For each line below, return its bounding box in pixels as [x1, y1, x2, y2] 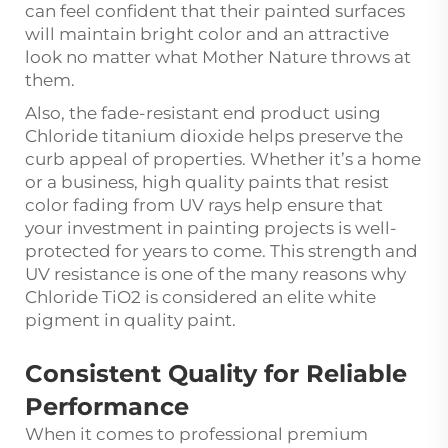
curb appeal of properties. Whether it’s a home [25, 149, 421, 170]
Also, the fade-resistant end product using [25, 103, 381, 124]
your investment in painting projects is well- [25, 218, 397, 239]
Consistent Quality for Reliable [25, 359, 407, 389]
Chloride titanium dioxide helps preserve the [25, 126, 403, 147]
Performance [25, 392, 196, 422]
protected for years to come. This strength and [25, 241, 418, 262]
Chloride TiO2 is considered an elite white [25, 287, 376, 308]
